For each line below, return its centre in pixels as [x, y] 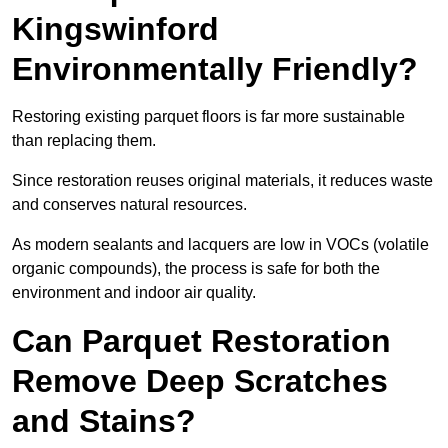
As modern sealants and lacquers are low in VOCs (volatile [220, 245]
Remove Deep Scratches [200, 381]
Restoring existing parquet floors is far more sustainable [208, 117]
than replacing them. [84, 141]
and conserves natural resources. [129, 205]
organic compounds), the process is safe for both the [196, 269]
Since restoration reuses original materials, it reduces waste [222, 181]
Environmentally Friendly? [215, 69]
